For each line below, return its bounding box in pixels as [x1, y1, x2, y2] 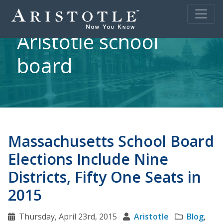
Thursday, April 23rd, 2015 [13, 211, 123, 222]
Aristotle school [17, 28, 159, 55]
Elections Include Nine [8, 149, 168, 169]
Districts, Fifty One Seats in [8, 167, 201, 187]
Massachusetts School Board [8, 131, 214, 151]
